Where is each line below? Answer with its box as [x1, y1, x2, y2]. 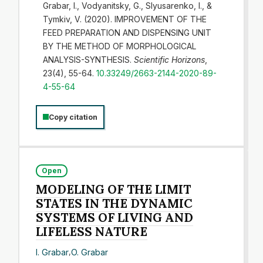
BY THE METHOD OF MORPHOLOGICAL [42, 41, 196, 51]
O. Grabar [71, 247, 109, 257]
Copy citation [49, 112, 97, 122]
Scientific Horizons [133, 54, 205, 65]
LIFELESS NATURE [36, 224, 148, 240]
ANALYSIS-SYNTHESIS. [42, 54, 134, 65]
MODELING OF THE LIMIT [36, 181, 191, 197]
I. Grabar [36, 247, 69, 257]
